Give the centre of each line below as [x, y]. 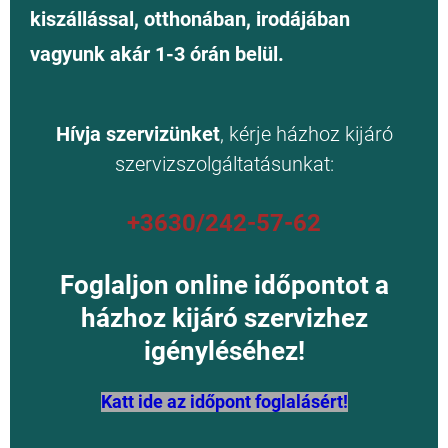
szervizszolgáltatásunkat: [224, 164]
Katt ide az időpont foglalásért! [224, 402]
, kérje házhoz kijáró [306, 134]
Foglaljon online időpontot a [224, 285]
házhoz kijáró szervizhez [224, 318]
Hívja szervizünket [137, 134]
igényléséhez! [224, 351]
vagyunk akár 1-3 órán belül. [157, 54]
